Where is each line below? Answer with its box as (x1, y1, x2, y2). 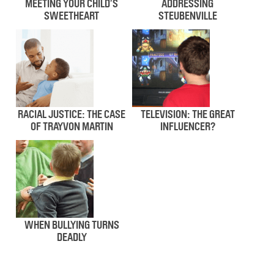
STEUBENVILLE (158, 9, 217, 23)
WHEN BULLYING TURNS (24, 218, 119, 232)
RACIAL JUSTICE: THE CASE (18, 108, 126, 122)
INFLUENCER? (160, 120, 215, 134)
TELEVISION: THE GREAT (140, 108, 235, 122)
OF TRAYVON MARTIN (30, 120, 113, 134)
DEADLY (56, 231, 87, 245)
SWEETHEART (44, 9, 100, 23)
